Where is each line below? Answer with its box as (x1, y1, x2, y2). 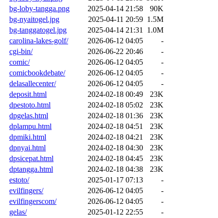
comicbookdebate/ (9, 68, 65, 77)
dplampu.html (9, 122, 52, 130)
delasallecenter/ (9, 79, 56, 88)
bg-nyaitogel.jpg (9, 15, 59, 23)
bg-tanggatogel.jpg (9, 25, 67, 34)
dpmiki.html (9, 132, 46, 141)
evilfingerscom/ (9, 197, 56, 205)
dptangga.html (9, 164, 53, 173)
